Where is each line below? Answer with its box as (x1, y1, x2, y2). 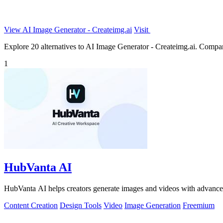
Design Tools (60, 201, 102, 210)
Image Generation (124, 201, 181, 210)
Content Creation (4, 201, 58, 210)
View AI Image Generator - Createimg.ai (4, 25, 132, 34)
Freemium (183, 201, 215, 210)
